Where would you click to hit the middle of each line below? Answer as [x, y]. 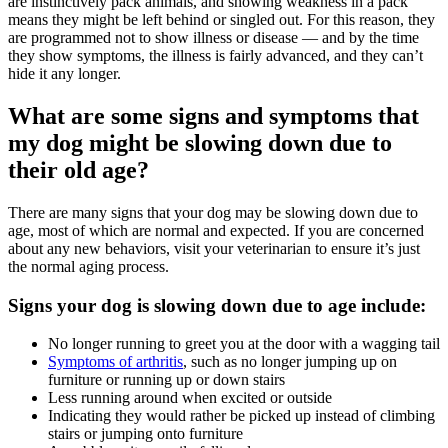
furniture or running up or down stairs [166, 380]
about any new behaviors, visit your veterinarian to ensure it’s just [214, 249]
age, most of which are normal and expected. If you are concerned [216, 231]
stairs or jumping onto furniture [145, 434]
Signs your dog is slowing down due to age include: [217, 305]
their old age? [78, 170]
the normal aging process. [90, 267]
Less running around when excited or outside [190, 398]
